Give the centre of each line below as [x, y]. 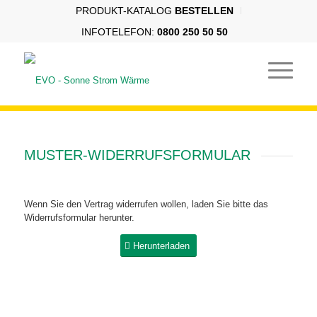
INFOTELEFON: [120, 32]
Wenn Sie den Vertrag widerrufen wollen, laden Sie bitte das [146, 204]
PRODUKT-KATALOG [125, 11]
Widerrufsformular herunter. [79, 217]
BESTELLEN [204, 11]
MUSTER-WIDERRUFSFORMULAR [137, 155]
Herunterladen [161, 246]
